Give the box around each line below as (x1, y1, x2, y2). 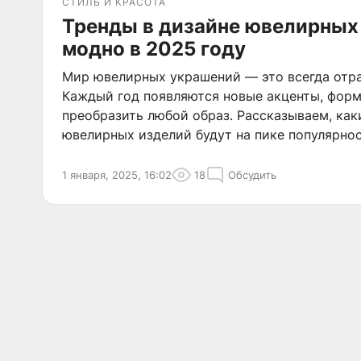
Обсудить (228, 168, 276, 181)
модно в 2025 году (62, 37, 246, 60)
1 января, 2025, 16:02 (62, 168, 172, 181)
